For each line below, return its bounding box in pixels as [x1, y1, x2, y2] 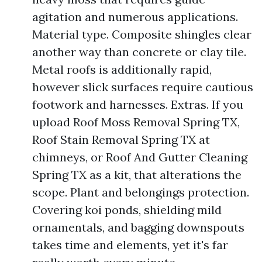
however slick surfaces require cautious [32, 80, 253, 94]
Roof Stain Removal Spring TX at [32, 132, 210, 147]
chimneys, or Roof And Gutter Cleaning [32, 150, 247, 164]
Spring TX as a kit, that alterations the [32, 167, 242, 182]
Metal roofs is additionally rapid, [32, 62, 212, 77]
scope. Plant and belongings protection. [32, 185, 249, 199]
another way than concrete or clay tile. [32, 44, 246, 59]
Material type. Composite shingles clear [32, 27, 251, 42]
